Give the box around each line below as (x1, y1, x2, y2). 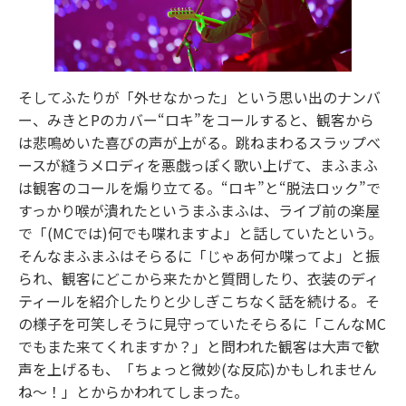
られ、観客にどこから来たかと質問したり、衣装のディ (18, 267, 379, 290)
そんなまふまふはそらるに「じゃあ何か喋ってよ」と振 (18, 245, 380, 267)
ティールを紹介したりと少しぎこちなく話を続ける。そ (18, 290, 380, 313)
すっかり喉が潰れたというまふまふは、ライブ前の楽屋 (18, 199, 380, 222)
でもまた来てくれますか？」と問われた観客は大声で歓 (18, 335, 380, 358)
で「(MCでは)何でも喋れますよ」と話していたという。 (18, 222, 382, 245)
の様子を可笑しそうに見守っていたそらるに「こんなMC (18, 313, 386, 335)
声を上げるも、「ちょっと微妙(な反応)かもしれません (18, 358, 377, 381)
